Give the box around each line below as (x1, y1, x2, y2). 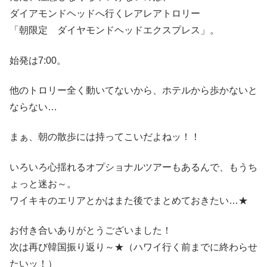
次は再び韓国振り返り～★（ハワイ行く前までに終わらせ (10, 242, 257, 253)
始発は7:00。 (10, 55, 66, 66)
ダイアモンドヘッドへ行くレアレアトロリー (10, 8, 200, 19)
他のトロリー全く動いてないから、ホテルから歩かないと (10, 85, 257, 95)
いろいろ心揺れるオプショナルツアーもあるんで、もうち (10, 162, 257, 172)
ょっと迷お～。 (10, 178, 76, 189)
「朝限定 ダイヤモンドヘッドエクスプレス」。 (10, 25, 219, 36)
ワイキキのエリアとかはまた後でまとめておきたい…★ (10, 195, 248, 206)
